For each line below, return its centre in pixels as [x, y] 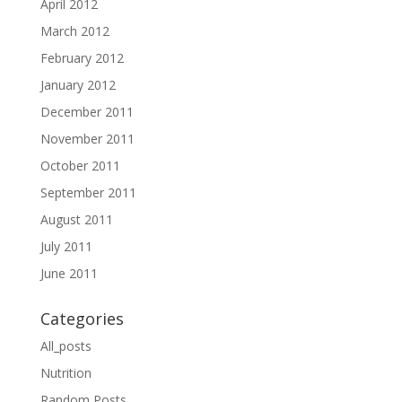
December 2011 [87, 111]
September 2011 [88, 192]
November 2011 [87, 138]
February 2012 [82, 57]
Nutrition [66, 372]
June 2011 [69, 273]
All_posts [66, 345]
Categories [82, 318]
